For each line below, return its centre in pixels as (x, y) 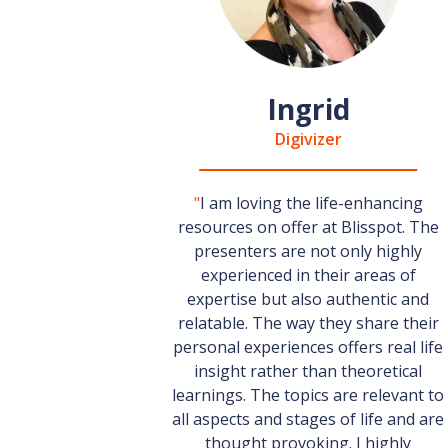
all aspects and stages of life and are (308, 419)
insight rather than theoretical (308, 371)
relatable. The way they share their (308, 323)
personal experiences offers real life (308, 347)
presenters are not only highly (308, 251)
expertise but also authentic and (308, 299)
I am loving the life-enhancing (311, 203)
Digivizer (308, 139)
